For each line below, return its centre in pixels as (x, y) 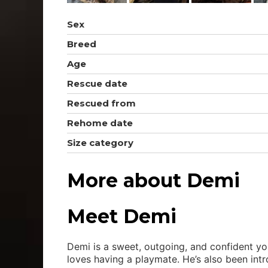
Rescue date (97, 84)
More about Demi (153, 181)
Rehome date (100, 123)
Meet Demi (122, 217)
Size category (100, 143)
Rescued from (101, 103)
